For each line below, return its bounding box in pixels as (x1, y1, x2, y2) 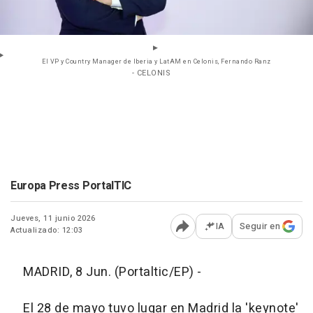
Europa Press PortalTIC (10, 177, 131, 195)
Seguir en (239, 219, 280, 233)
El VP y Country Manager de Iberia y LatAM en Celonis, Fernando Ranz (42, 57, 271, 67)
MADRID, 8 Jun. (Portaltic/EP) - (10, 263, 202, 282)
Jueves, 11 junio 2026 (10, 212, 96, 225)
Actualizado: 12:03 (10, 224, 82, 237)
